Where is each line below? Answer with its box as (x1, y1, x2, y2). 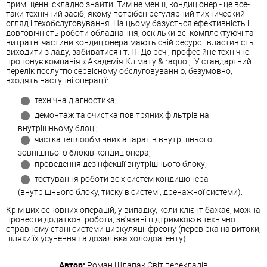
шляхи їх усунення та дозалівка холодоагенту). (6, 232, 188, 244)
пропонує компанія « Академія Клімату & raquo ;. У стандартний (6, 55, 252, 67)
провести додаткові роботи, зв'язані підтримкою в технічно (6, 213, 235, 225)
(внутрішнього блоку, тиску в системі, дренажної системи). (18, 186, 243, 198)
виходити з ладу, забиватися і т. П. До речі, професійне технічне (6, 46, 249, 58)
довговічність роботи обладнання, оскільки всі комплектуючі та (6, 27, 254, 39)
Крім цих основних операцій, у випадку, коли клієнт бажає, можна (6, 204, 260, 216)
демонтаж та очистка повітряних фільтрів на (33, 109, 209, 121)
